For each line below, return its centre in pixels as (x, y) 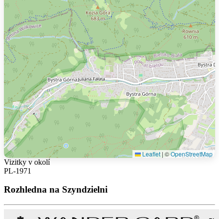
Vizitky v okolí (27, 162)
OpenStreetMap (192, 153)
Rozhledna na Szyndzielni (56, 190)
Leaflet (151, 153)
